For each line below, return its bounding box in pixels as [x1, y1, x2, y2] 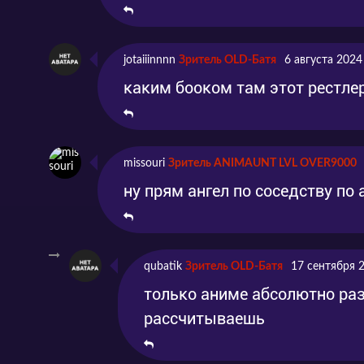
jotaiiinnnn [123, 54, 175, 66]
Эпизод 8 [202, 37, 273, 56]
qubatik [144, 261, 182, 272]
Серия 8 [57, 37, 115, 56]
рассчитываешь [144, 309, 265, 328]
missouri [123, 158, 165, 169]
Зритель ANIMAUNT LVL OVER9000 [168, 158, 357, 169]
